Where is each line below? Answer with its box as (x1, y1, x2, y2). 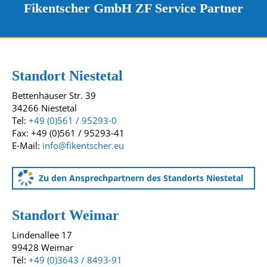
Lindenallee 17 (12, 229, 72, 241)
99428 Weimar (12, 241, 73, 253)
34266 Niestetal (12, 102, 77, 114)
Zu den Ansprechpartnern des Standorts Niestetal (39, 172, 243, 184)
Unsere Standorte (11, 55, 118, 71)
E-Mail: (12, 139, 42, 151)
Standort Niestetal (12, 68, 123, 83)
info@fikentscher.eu (42, 139, 124, 151)
